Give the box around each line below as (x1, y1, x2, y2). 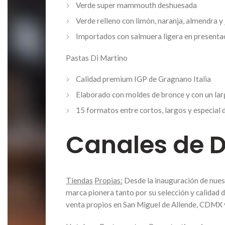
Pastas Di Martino (66, 53, 128, 62)
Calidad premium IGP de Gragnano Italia (76, 74, 211, 83)
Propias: (94, 175, 123, 185)
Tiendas (66, 175, 93, 185)
